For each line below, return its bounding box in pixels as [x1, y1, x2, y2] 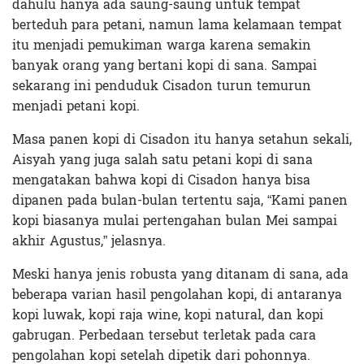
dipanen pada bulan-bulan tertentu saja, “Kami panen [12, 188, 348, 212]
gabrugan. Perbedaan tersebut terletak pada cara [12, 323, 316, 347]
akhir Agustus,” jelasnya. [12, 228, 166, 253]
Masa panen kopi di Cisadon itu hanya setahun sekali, [12, 127, 352, 151]
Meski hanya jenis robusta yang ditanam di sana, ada [12, 262, 349, 286]
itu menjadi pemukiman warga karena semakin [12, 32, 311, 57]
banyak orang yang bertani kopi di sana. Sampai [12, 53, 317, 77]
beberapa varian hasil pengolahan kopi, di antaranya [12, 282, 342, 306]
